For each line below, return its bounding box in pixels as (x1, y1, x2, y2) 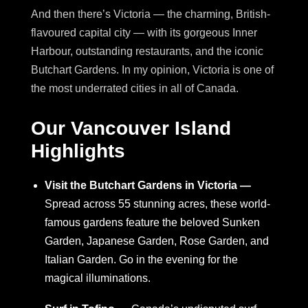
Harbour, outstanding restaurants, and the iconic (31, 45, 263, 58)
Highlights (31, 140, 125, 162)
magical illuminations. (45, 272, 151, 284)
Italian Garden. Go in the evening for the (45, 254, 238, 265)
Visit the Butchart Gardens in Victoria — (45, 179, 251, 191)
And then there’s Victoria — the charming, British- (31, 8, 270, 21)
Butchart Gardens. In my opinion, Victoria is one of (31, 64, 274, 76)
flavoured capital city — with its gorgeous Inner (31, 27, 257, 39)
